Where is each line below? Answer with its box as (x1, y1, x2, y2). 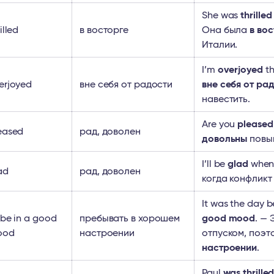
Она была (202, 25, 250, 35)
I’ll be (202, 159, 228, 169)
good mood (202, 213, 256, 223)
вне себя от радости (80, 80, 173, 89)
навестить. (202, 94, 251, 104)
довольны (202, 134, 248, 144)
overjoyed (217, 65, 263, 75)
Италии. (202, 40, 238, 50)
